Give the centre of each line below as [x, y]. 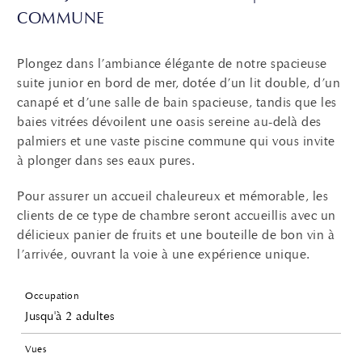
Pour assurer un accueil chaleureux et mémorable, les [173, 196]
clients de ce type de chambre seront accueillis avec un [177, 215]
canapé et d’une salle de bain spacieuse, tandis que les [177, 102]
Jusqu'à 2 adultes [70, 316]
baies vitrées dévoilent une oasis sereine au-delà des [169, 122]
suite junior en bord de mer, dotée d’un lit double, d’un [179, 83]
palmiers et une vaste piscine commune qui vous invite [176, 141]
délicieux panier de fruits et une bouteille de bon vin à [176, 235]
